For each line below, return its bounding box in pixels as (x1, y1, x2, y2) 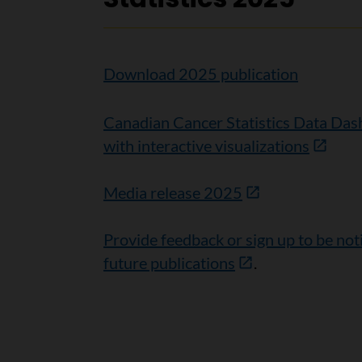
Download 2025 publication (103, 63, 298, 83)
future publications (103, 252, 235, 272)
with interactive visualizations (103, 135, 309, 155)
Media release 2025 (103, 182, 242, 202)
